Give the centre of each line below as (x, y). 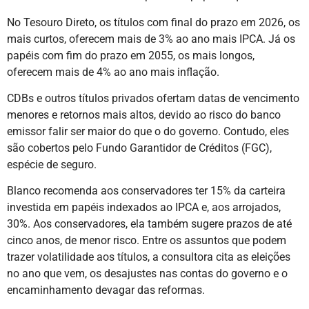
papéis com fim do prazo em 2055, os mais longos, (131, 55)
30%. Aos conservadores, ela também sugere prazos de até (149, 224)
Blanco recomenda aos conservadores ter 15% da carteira (146, 191)
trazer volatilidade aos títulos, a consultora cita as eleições (149, 257)
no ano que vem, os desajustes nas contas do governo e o (147, 274)
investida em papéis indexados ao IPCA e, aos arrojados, (144, 208)
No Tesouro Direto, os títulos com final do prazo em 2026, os (153, 22)
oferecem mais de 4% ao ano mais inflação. (113, 72)
